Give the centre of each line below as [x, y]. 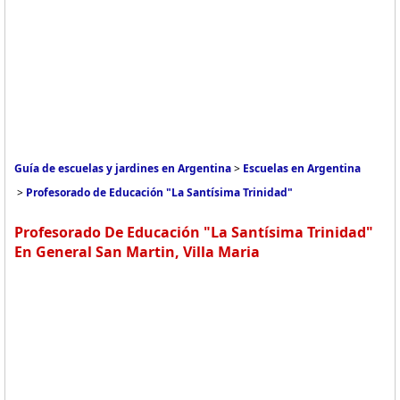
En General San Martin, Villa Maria [137, 252]
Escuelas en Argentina [302, 168]
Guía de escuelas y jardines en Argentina [123, 168]
